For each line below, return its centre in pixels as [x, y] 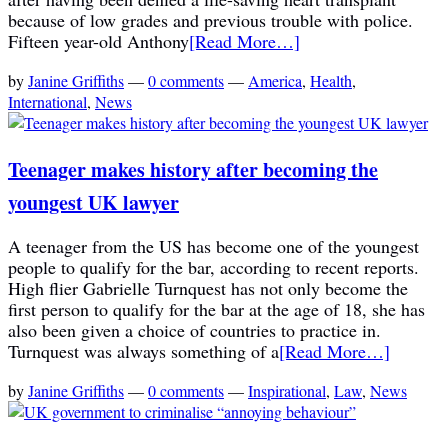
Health [331, 81]
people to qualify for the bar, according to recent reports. [213, 266]
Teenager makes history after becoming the [193, 169]
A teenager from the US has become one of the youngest [213, 245]
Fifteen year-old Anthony [98, 41]
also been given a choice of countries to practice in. [194, 329]
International [47, 102]
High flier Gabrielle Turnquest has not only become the [208, 287]
